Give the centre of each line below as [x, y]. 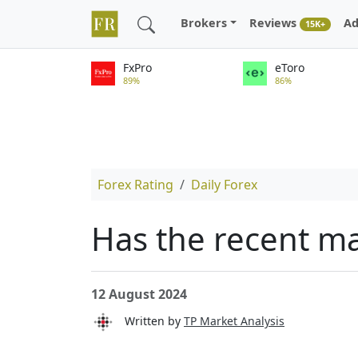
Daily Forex [224, 185]
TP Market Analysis [234, 320]
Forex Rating [135, 185]
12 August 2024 [139, 294]
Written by [149, 320]
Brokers [204, 23]
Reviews [275, 23]
